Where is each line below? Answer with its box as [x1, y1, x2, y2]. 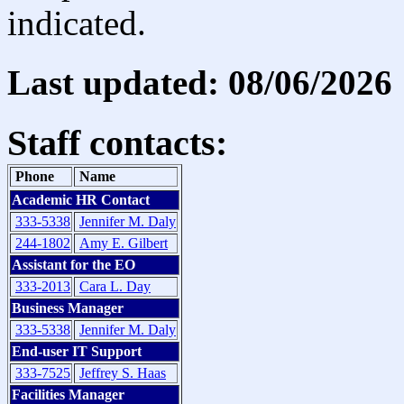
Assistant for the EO [12, 257, 135, 273]
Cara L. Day [79, 279, 151, 295]
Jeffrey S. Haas [79, 365, 166, 381]
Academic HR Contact [12, 192, 150, 208]
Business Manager [12, 300, 124, 317]
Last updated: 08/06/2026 [7, 62, 392, 102]
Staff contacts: [7, 123, 227, 164]
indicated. [7, 3, 146, 42]
